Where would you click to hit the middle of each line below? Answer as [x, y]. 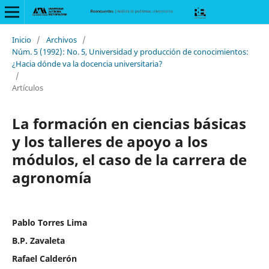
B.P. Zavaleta [38, 240]
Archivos [61, 39]
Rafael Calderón [44, 258]
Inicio [21, 39]
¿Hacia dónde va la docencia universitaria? [87, 63]
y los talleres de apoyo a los [110, 141]
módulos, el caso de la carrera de [129, 159]
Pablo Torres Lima [49, 222]
